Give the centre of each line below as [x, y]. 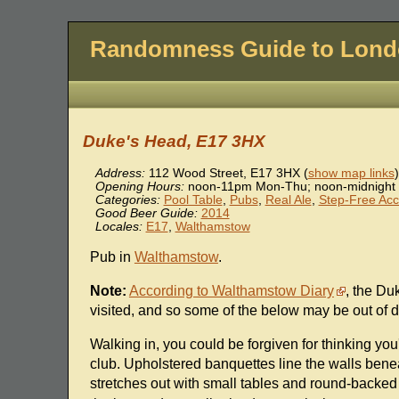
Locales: [118, 227]
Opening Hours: [139, 187]
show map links [351, 174]
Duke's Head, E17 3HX [174, 142]
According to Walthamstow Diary [231, 291]
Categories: [127, 200]
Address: [120, 174]
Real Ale [288, 200]
